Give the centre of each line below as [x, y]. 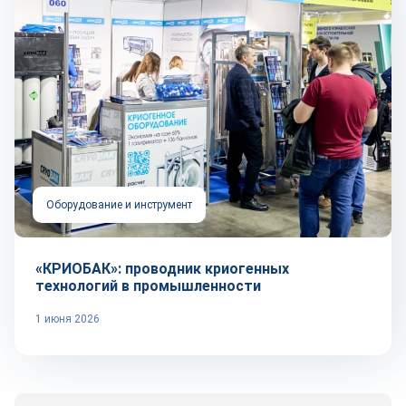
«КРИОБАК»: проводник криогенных [162, 269]
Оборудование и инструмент [119, 205]
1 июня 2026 [68, 319]
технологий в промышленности [148, 286]
